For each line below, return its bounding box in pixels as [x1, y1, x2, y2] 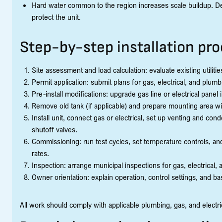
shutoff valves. [32, 124, 77, 135]
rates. [32, 148, 49, 159]
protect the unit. [32, 12, 81, 22]
